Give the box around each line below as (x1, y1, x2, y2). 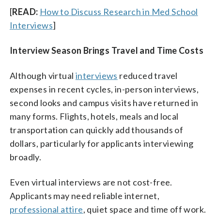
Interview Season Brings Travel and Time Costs (10, 45, 203, 56)
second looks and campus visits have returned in (10, 97, 199, 108)
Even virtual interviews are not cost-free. (10, 177, 172, 187)
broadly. (10, 152, 42, 162)
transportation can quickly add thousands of (10, 124, 184, 135)
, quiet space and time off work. (83, 204, 206, 215)
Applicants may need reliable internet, (10, 190, 160, 201)
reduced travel (117, 70, 178, 81)
